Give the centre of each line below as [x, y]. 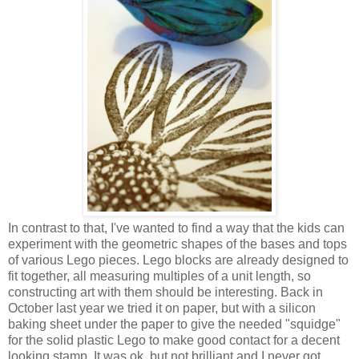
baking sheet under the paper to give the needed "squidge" [174, 324]
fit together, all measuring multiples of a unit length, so [159, 276]
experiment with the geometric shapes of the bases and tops [177, 244]
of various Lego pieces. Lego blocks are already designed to [178, 260]
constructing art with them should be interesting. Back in [165, 292]
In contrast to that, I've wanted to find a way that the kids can [176, 228]
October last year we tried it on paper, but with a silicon [162, 308]
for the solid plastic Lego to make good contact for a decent [174, 340]
